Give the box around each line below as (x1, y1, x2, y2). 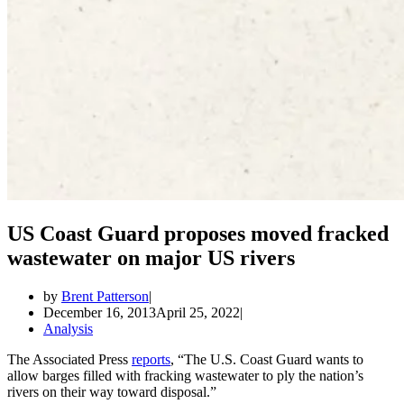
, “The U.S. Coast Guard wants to (170, 351, 363, 367)
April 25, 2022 (156, 304, 240, 320)
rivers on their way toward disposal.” (7, 383, 216, 399)
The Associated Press (7, 351, 132, 367)
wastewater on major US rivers (7, 245, 295, 270)
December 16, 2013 (43, 304, 156, 320)
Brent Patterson (61, 288, 149, 304)
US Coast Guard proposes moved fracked (7, 221, 389, 245)
